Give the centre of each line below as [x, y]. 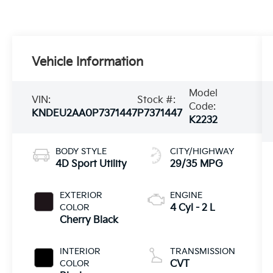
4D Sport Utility [91, 164]
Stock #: [157, 100]
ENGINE [186, 195]
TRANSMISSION [202, 251]
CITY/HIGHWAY [202, 151]
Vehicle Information [88, 62]
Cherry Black [89, 220]
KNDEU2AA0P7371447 [85, 114]
